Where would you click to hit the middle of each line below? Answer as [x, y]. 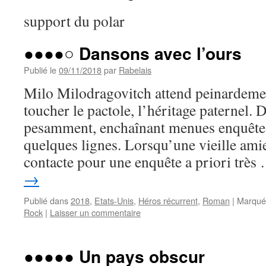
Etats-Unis [114, 200]
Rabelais [135, 70]
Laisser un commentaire [95, 212]
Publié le [40, 70]
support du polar [74, 21]
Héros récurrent [168, 200]
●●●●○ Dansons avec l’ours [133, 53]
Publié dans [46, 200]
